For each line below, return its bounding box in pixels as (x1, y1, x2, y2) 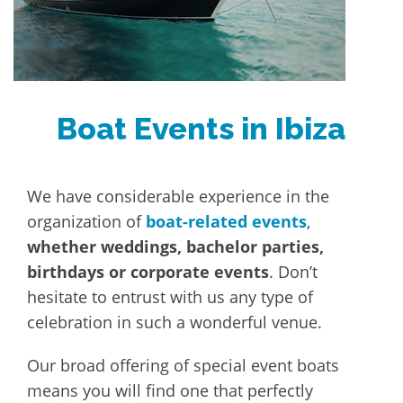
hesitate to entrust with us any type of (27, 286, 313, 309)
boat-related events (146, 210, 307, 233)
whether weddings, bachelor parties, (27, 236, 324, 258)
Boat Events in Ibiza (57, 111, 346, 148)
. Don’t (269, 261, 318, 283)
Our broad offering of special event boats (27, 354, 339, 377)
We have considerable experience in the (27, 185, 329, 208)
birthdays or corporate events (27, 261, 269, 283)
